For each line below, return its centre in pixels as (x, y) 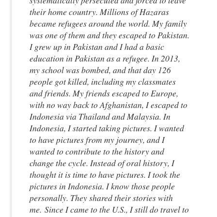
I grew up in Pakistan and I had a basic (97, 46)
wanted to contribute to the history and (97, 151)
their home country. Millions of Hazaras (99, 12)
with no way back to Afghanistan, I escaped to (108, 105)
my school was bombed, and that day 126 (100, 70)
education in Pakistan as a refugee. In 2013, (105, 58)
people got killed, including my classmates (103, 81)
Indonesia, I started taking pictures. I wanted (107, 128)
